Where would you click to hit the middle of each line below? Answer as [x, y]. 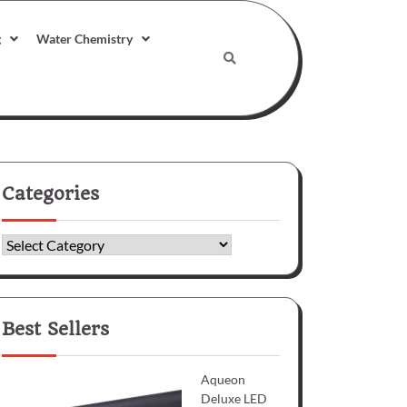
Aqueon [223, 379]
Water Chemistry [84, 38]
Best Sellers [55, 328]
